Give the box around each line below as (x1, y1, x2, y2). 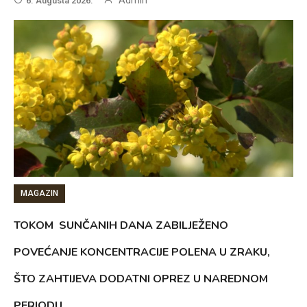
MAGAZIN (21, 188, 59, 199)
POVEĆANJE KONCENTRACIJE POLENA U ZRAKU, (14, 245, 271, 260)
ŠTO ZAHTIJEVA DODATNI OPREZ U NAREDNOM (14, 271, 269, 287)
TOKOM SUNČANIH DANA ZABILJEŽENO (14, 218, 229, 234)
